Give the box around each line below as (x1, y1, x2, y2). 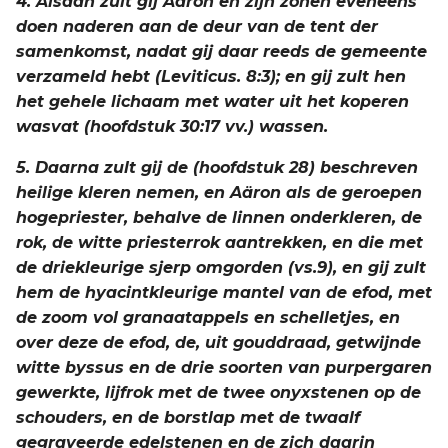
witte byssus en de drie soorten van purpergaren (16, 358, 432, 377)
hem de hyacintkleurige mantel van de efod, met (16, 283, 432, 302)
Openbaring (16, 56, 114, 75)
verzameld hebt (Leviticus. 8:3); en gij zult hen (16, 67, 406, 86)
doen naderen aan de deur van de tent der (16, 17, 378, 36)
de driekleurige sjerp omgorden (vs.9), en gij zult (16, 258, 426, 277)
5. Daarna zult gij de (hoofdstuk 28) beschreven (16, 158, 418, 177)
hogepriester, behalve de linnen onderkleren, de (16, 208, 422, 227)
